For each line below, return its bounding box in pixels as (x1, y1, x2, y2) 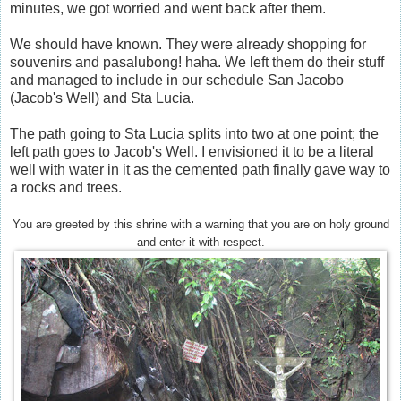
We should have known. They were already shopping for (10, 36, 366, 52)
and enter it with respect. (136, 235, 265, 249)
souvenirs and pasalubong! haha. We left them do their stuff (10, 54, 384, 70)
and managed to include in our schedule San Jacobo (10, 72, 344, 88)
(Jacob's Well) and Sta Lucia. (10, 90, 194, 106)
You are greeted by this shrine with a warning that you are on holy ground (12, 217, 389, 231)
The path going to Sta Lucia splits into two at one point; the (10, 125, 379, 141)
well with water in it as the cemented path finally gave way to (10, 161, 390, 177)
